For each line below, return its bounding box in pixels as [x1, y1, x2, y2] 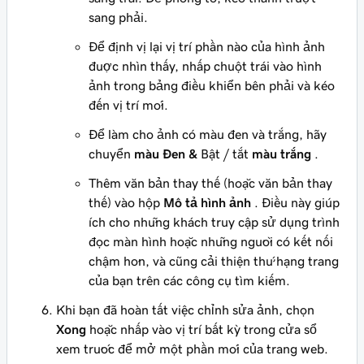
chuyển [89, 147, 134, 161]
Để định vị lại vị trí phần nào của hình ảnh [89, 40, 325, 54]
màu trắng [252, 147, 311, 161]
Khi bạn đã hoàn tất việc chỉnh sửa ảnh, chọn [56, 303, 314, 317]
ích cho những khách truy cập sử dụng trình [89, 215, 340, 229]
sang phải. [89, 11, 148, 24]
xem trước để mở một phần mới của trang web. [56, 342, 328, 356]
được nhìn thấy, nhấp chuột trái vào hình [89, 59, 322, 73]
